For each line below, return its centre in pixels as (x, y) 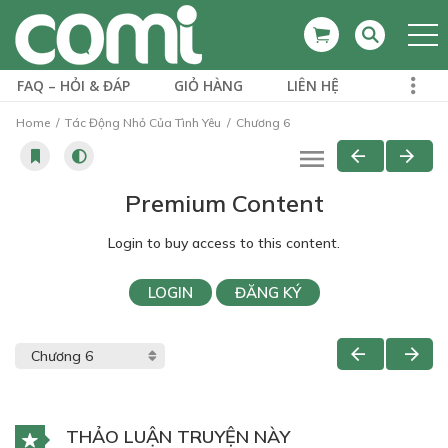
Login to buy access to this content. (224, 243)
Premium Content (224, 203)
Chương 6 (261, 122)
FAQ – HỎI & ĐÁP (73, 85)
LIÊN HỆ (313, 85)
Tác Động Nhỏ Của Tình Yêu (143, 122)
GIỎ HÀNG (208, 85)
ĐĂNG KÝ (267, 292)
